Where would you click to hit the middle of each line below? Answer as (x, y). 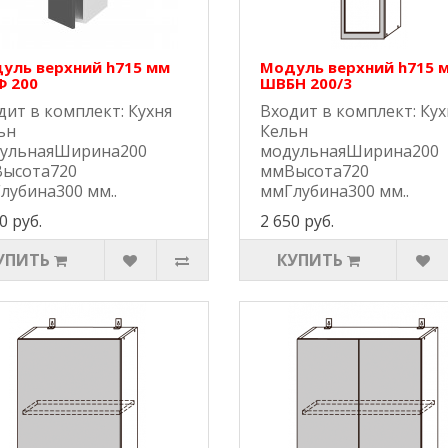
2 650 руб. (296, 221)
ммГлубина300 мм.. (334, 191)
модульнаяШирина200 (349, 151)
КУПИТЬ (309, 260)
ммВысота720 (314, 171)
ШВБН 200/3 (305, 83)
